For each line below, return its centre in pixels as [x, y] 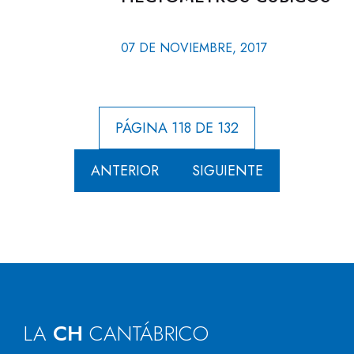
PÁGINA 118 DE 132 [177, 128]
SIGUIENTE [228, 171]
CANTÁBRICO [149, 333]
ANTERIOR [125, 171]
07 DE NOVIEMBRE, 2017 [194, 48]
